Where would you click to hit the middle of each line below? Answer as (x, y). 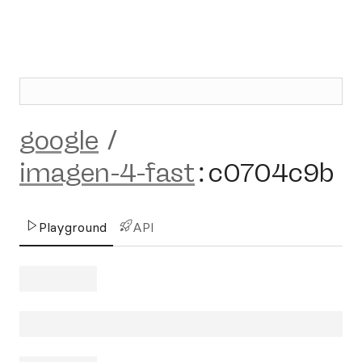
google (59, 141)
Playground (73, 227)
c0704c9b (271, 173)
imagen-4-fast (107, 173)
